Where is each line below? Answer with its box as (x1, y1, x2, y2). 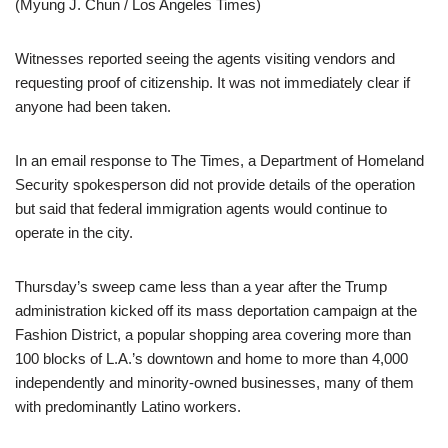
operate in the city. (15, 223, 133, 241)
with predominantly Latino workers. (15, 397, 241, 415)
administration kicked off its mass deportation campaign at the (15, 301, 417, 319)
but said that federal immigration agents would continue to (15, 199, 387, 217)
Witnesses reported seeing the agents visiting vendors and (15, 49, 395, 67)
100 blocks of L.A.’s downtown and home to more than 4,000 (15, 349, 408, 367)
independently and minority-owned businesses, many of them (15, 373, 414, 391)
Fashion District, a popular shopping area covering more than (15, 325, 411, 343)
